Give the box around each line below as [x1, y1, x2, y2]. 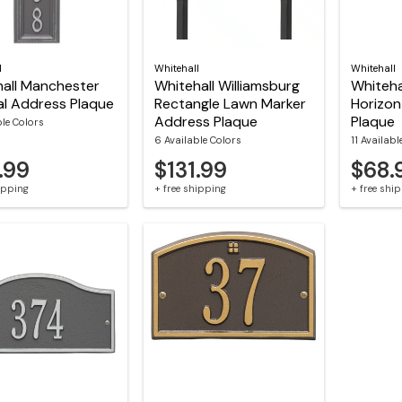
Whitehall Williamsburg [153, 76, 300, 96]
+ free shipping [153, 182, 226, 196]
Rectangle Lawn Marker [153, 94, 306, 114]
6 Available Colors [153, 134, 241, 147]
